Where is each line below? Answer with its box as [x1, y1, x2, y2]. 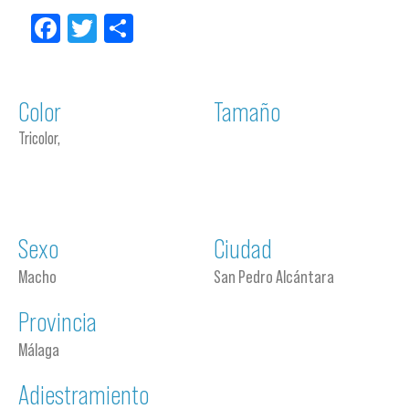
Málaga [18, 340, 59, 360]
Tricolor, [18, 129, 60, 148]
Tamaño [214, 97, 280, 127]
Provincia [18, 307, 97, 337]
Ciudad [214, 234, 272, 264]
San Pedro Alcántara [214, 267, 334, 287]
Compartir [133, 11, 248, 46]
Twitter [97, 11, 176, 46]
